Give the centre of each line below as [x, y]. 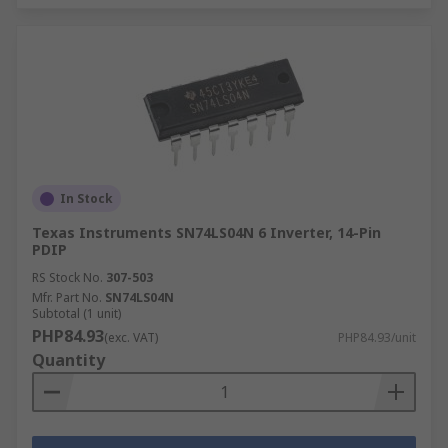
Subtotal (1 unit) [76, 313]
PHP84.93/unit [377, 337]
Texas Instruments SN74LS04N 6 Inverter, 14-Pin [206, 232]
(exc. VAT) [131, 337]
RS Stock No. [67, 277]
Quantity [68, 360]
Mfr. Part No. [67, 297]
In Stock [86, 198]
